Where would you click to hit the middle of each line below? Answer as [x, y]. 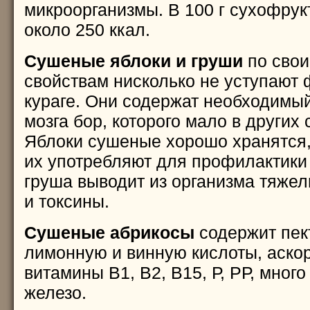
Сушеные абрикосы [109, 232]
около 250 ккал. [87, 29]
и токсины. [66, 201]
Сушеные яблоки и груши [133, 61]
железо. [55, 292]
